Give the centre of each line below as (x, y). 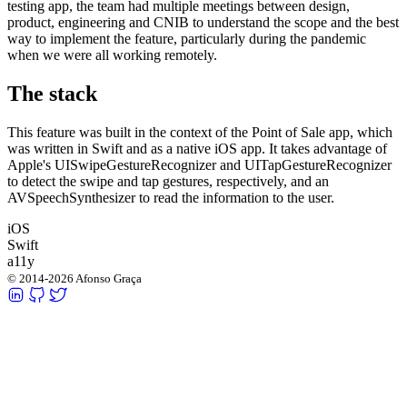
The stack (52, 94)
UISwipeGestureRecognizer (135, 165)
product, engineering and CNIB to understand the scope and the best (203, 23)
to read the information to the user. (235, 198)
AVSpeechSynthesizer (71, 198)
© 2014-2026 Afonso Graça (74, 279)
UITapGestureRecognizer (318, 165)
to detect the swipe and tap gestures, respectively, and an (168, 182)
